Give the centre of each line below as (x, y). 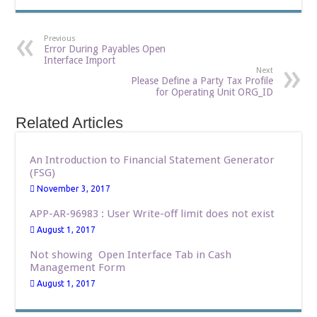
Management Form (78, 268)
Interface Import (80, 60)
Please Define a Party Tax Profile (202, 81)
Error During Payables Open (105, 49)
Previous (60, 39)
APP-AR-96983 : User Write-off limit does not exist (152, 214)
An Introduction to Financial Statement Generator (152, 160)
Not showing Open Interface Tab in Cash (131, 255)
